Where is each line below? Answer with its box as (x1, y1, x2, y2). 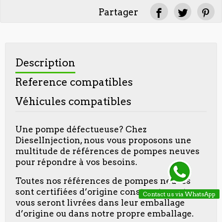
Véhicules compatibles (15, 95, 131, 108)
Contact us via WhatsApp (143, 190, 216, 198)
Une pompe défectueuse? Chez (15, 124, 147, 134)
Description (15, 56, 75, 69)
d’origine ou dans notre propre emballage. (15, 208, 196, 219)
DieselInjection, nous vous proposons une (15, 135, 191, 145)
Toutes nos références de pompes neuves (15, 175, 191, 186)
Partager (99, 6, 139, 18)
